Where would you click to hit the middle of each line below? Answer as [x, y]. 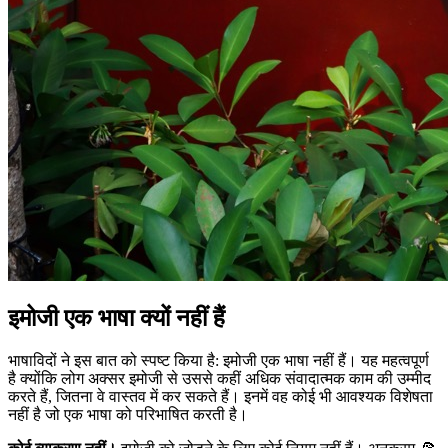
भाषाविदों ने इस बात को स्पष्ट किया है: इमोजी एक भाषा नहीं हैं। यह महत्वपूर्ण [218, 361]
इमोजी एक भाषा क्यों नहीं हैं [116, 318]
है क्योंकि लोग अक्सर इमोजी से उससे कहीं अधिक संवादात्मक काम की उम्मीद [219, 379]
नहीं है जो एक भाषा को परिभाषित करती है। [128, 415]
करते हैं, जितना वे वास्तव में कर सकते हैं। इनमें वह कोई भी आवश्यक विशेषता [220, 397]
